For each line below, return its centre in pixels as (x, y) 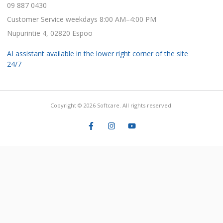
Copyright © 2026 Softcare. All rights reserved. (111, 106)
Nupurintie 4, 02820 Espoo (50, 33)
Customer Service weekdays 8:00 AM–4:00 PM (82, 19)
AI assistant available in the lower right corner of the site (98, 54)
